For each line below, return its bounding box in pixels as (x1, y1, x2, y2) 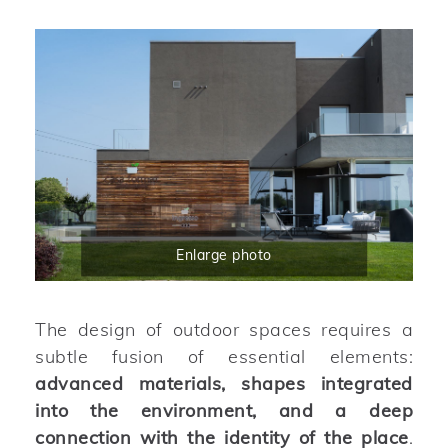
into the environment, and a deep (35, 398, 413, 422)
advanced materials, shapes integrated (35, 371, 413, 395)
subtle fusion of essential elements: (35, 344, 413, 368)
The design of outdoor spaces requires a (35, 317, 413, 341)
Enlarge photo (176, 246, 272, 265)
